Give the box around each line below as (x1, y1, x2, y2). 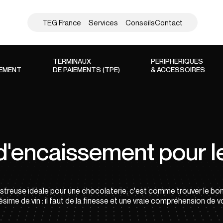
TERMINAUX (52, 57, 91, 65)
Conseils (125, 17, 155, 27)
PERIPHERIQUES (151, 57, 203, 65)
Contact (155, 17, 183, 27)
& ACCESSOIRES (151, 65, 205, 74)
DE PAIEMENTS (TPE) (52, 65, 120, 74)
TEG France (42, 17, 81, 27)
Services (89, 17, 118, 27)
